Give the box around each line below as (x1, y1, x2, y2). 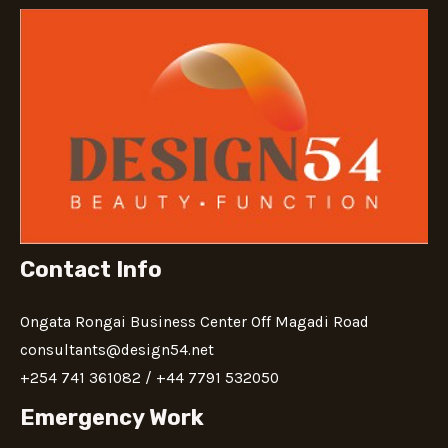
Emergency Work (20, 404, 204, 430)
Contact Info (20, 256, 162, 282)
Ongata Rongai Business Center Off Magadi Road (20, 312, 369, 331)
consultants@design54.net (20, 340, 214, 359)
